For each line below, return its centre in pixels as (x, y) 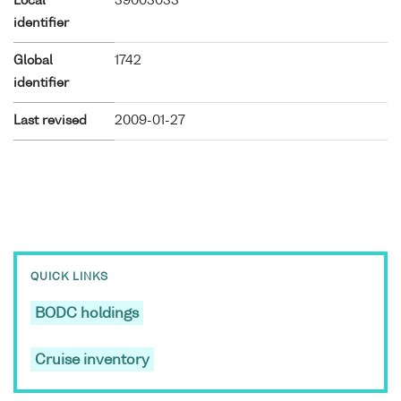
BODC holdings (87, 315)
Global (33, 60)
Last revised (50, 120)
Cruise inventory (92, 361)
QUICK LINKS (69, 278)
